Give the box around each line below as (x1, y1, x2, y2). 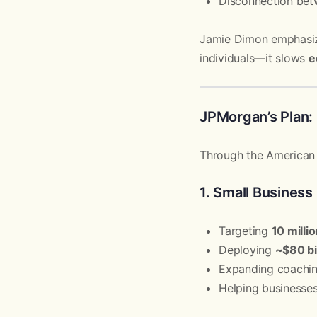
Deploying (219, 243, 275, 257)
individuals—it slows (200, 51, 309, 65)
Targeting (219, 224, 272, 238)
